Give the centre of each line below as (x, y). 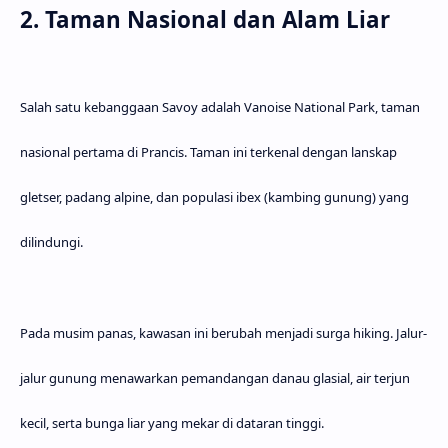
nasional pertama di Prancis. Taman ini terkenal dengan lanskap (208, 152)
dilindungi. (51, 242)
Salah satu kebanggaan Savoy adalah (132, 107)
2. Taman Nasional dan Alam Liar (205, 19)
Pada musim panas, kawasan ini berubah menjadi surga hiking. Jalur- (223, 333)
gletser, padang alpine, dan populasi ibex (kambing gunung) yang (214, 197)
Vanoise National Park (309, 107)
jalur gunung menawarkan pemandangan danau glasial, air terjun (215, 378)
